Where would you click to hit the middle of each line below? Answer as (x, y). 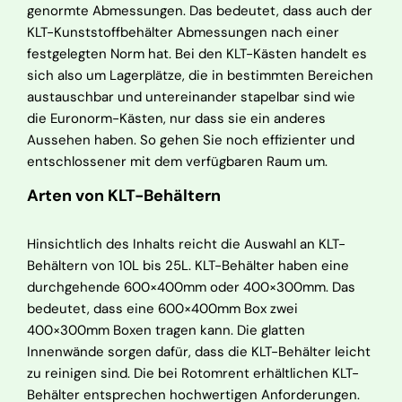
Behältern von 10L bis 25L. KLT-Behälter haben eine (188, 266)
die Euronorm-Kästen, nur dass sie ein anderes (176, 118)
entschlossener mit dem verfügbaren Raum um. (177, 162)
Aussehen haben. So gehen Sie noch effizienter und (191, 140)
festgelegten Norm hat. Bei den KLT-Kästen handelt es (197, 54)
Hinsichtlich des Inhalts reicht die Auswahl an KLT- (186, 244)
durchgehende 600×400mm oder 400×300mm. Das (191, 287)
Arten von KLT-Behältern (124, 196)
